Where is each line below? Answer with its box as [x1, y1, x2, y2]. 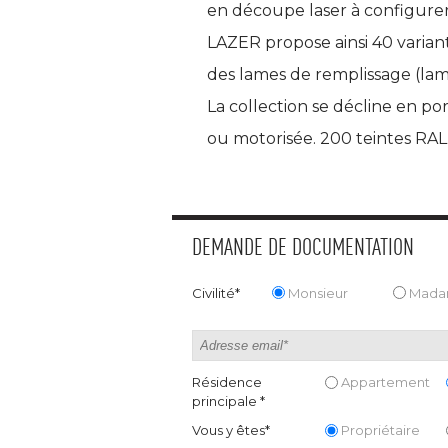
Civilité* [192, 285, 240, 301]
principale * [192, 393, 265, 409]
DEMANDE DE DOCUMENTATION [192, 237, 414, 261]
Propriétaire [341, 422, 420, 438]
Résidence [192, 374, 262, 390]
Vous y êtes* [192, 422, 270, 438]
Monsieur [288, 285, 348, 301]
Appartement [341, 374, 430, 390]
